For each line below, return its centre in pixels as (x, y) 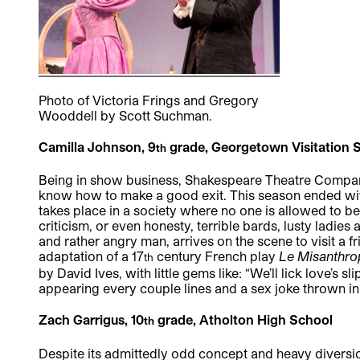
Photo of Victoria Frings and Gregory (149, 100)
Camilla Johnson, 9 (97, 147)
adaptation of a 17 (91, 256)
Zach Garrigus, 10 (91, 320)
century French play (216, 256)
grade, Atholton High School (243, 320)
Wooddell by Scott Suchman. (125, 115)
